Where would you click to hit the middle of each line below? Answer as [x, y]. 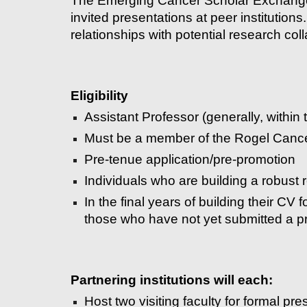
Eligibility [99, 96]
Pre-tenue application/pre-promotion [189, 159]
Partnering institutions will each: [171, 280]
